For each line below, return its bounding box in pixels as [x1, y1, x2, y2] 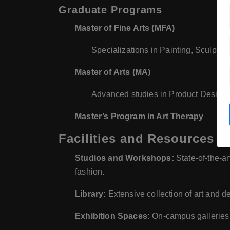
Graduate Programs [59, 4, 163, 16]
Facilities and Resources [59, 131, 214, 146]
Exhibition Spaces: [75, 212, 150, 221]
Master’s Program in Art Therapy [75, 112, 204, 121]
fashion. [75, 167, 105, 177]
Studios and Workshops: [75, 154, 174, 163]
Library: [75, 189, 106, 199]
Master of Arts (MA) [75, 68, 151, 77]
